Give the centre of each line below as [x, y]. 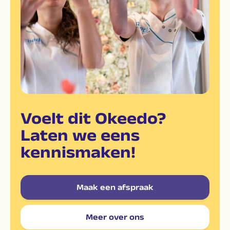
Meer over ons [115, 217]
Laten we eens [80, 135]
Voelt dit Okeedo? [93, 118]
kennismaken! [78, 151]
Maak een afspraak [115, 187]
